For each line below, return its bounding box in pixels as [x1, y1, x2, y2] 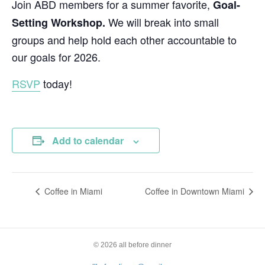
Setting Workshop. [12, 15, 105, 30]
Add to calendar [52, 134, 124, 147]
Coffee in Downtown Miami [145, 185, 247, 198]
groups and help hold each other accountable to [12, 32, 237, 47]
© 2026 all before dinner [93, 241, 172, 250]
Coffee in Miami [42, 185, 102, 198]
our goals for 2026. [12, 49, 101, 64]
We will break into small [105, 14, 219, 30]
